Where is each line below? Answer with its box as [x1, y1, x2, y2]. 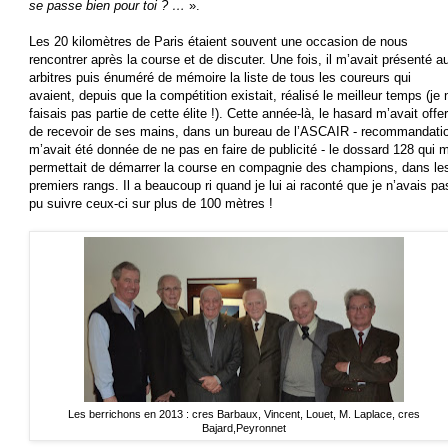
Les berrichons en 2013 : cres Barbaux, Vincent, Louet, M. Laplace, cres [68, 408, 420, 421]
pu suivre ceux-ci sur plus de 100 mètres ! [29, 196, 273, 212]
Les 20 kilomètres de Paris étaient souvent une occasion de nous [29, 34, 408, 50]
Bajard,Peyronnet [202, 422, 286, 435]
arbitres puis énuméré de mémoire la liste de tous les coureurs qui [29, 70, 411, 86]
